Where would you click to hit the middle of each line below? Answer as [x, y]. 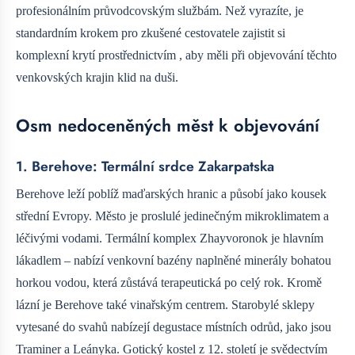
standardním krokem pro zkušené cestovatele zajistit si [151, 33]
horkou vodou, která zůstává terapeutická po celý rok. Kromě [169, 282]
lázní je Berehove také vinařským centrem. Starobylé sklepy [165, 304]
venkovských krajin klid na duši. [97, 78]
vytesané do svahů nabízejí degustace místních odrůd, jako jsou [174, 326]
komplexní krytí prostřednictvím [97, 55]
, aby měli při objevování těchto [258, 55]
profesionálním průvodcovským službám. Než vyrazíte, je [160, 11]
